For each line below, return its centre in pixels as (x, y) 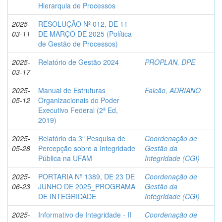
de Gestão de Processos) (78, 44)
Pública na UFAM (65, 158)
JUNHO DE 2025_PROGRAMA (87, 186)
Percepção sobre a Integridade (87, 148)
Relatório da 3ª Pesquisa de (82, 138)
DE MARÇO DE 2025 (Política (85, 34)
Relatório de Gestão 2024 (79, 62)
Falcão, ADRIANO (173, 90)
